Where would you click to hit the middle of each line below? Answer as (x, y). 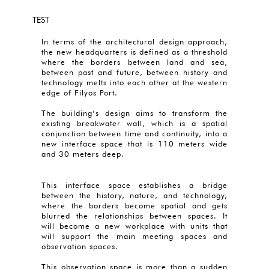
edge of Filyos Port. (82, 92)
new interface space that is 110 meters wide (134, 144)
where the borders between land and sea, (134, 62)
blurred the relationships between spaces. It (134, 216)
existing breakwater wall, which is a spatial (134, 123)
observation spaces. (80, 246)
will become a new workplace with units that (134, 226)
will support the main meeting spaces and (134, 236)
